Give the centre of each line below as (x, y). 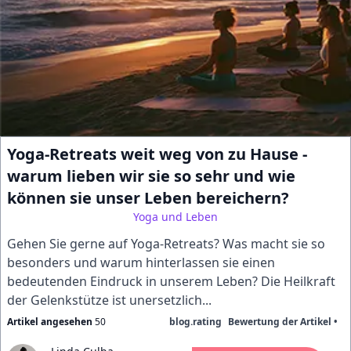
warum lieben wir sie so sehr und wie (151, 176)
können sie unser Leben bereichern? (148, 198)
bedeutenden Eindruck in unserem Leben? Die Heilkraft (171, 281)
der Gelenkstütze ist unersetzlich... (109, 300)
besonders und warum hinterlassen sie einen (141, 262)
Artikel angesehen (50, 322)
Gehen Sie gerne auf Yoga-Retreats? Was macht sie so (166, 244)
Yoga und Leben (175, 217)
